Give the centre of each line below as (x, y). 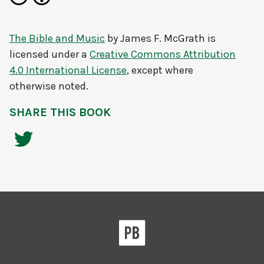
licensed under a (49, 55)
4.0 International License (68, 70)
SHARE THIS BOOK (60, 113)
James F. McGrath (163, 39)
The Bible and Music (57, 39)
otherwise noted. (49, 86)
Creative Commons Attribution (163, 55)
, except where (160, 70)
